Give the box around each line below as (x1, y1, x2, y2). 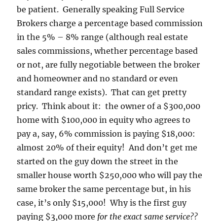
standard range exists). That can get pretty (17, 87, 187, 98)
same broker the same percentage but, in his (17, 184, 191, 194)
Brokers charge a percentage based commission (17, 18, 203, 29)
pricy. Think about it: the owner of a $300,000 (17, 101, 201, 111)
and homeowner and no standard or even (17, 74, 179, 84)
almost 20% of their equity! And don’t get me (17, 143, 198, 153)
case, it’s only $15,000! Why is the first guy (17, 198, 187, 208)
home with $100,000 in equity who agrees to (17, 115, 191, 125)
